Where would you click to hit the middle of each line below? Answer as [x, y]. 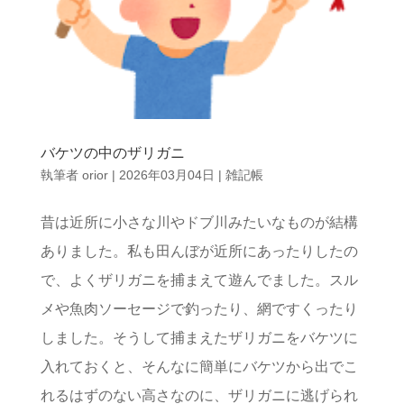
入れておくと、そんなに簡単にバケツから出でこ [199, 367]
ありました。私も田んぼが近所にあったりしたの [199, 252]
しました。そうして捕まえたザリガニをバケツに [199, 338]
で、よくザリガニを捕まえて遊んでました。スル [199, 280]
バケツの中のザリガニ [112, 153]
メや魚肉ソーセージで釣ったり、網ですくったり [199, 309]
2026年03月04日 [166, 175]
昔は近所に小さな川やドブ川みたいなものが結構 [199, 223]
